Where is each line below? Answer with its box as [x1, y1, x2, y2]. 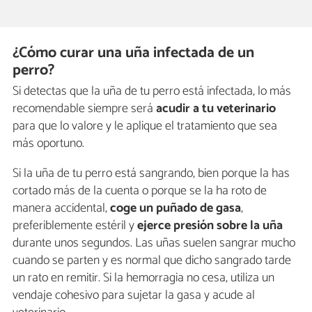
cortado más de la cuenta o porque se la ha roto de [13, 180, 267, 202]
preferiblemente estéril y [13, 215, 137, 237]
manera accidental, [13, 198, 107, 219]
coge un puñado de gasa [107, 198, 241, 219]
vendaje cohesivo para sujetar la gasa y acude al [13, 285, 255, 306]
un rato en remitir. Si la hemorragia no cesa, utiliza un [13, 267, 274, 289]
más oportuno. [13, 133, 84, 155]
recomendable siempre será [13, 98, 153, 120]
